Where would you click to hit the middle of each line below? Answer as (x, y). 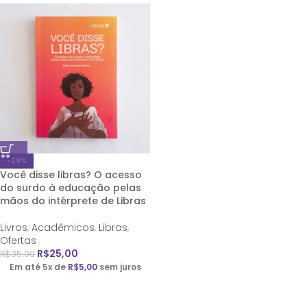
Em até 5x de (37, 267)
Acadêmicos (63, 228)
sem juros (120, 267)
